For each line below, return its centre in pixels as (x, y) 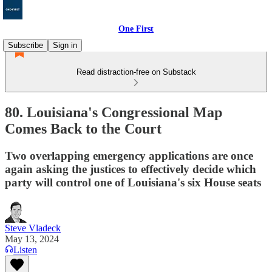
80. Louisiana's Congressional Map (114, 112)
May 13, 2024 (32, 239)
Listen (25, 250)
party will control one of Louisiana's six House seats (133, 182)
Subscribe (25, 45)
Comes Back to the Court (83, 128)
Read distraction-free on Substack (136, 72)
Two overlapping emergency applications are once (129, 155)
